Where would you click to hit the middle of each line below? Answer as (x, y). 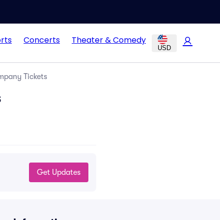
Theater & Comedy (109, 40)
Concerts (42, 40)
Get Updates (66, 172)
